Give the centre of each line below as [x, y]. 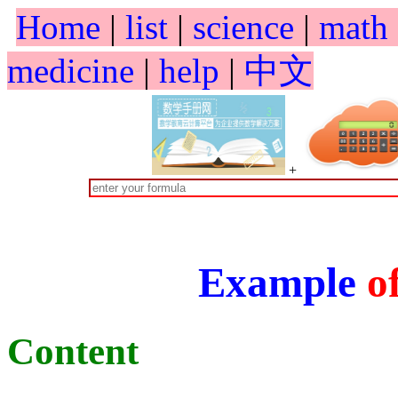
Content [73, 352]
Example [277, 282]
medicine [71, 71]
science [243, 27]
